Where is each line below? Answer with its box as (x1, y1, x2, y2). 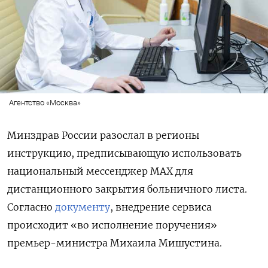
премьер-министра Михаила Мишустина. (7, 236, 222, 249)
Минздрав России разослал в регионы (7, 129, 199, 141)
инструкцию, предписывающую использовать (7, 147, 242, 159)
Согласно (7, 200, 55, 213)
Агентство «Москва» (8, 98, 81, 107)
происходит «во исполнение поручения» (7, 218, 217, 231)
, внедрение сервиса (110, 200, 212, 213)
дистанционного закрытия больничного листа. (7, 182, 247, 195)
